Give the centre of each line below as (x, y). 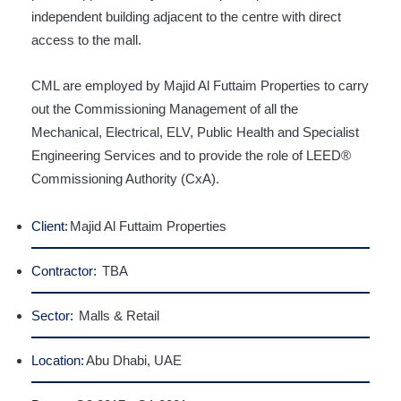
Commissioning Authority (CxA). (125, 179)
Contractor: (64, 271)
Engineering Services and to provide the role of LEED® (191, 155)
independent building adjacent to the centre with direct (186, 17)
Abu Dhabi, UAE (134, 360)
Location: (58, 360)
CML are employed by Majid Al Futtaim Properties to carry (200, 85)
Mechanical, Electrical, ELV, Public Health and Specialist (195, 132)
